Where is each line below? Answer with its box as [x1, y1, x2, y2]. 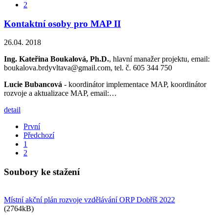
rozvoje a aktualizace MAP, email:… [4, 89, 117, 98]
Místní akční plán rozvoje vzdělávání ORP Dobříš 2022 [4, 195, 175, 204]
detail [4, 106, 21, 114]
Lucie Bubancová [4, 80, 62, 89]
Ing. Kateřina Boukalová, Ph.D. [4, 55, 109, 64]
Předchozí [23, 131, 54, 140]
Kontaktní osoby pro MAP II [4, 18, 121, 29]
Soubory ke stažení [4, 167, 80, 177]
